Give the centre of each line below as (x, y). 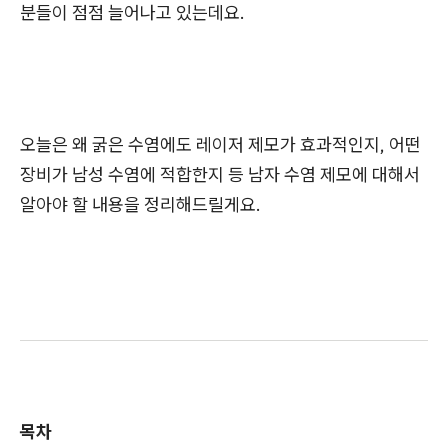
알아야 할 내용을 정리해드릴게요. (140, 205)
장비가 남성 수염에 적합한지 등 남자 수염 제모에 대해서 (220, 175)
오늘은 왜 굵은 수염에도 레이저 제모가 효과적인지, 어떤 (220, 145)
